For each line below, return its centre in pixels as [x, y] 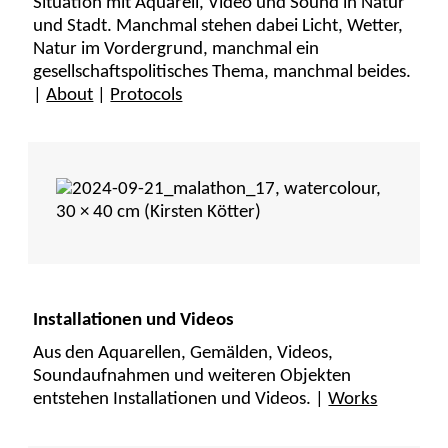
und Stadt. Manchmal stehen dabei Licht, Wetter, [218, 27]
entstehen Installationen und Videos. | [181, 400]
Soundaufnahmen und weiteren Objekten [192, 377]
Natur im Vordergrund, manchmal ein [176, 50]
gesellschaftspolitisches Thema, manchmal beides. [222, 73]
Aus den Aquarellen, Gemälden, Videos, [183, 354]
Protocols [146, 96]
